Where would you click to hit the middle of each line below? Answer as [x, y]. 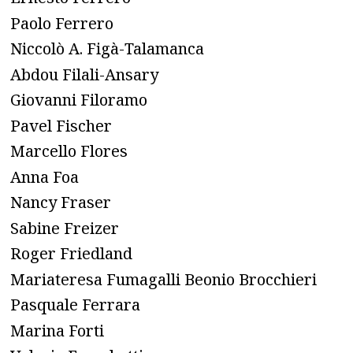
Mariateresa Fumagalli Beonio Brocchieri [163, 279]
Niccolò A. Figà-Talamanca [107, 49]
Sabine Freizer [65, 228]
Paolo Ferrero [62, 23]
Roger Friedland [71, 254]
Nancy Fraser [61, 203]
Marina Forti [57, 330]
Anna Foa [45, 176]
